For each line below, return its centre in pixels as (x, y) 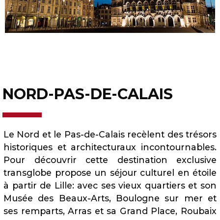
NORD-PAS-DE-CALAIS (88, 94)
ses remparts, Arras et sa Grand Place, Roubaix (110, 211)
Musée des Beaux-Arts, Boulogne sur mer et (110, 198)
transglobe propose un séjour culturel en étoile (110, 172)
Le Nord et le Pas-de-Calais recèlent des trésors (110, 134)
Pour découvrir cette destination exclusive (110, 160)
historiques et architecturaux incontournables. (110, 147)
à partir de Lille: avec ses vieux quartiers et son (110, 185)
